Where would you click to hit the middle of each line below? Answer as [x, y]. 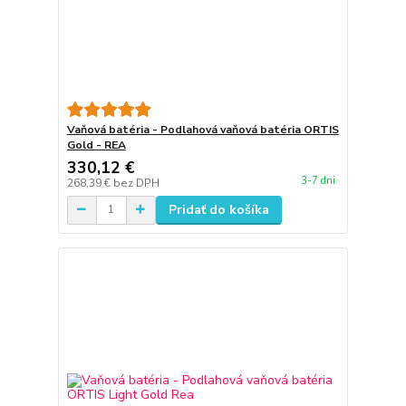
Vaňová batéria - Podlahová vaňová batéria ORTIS [203, 129]
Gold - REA [96, 145]
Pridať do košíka [218, 209]
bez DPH [136, 183]
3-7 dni [318, 181]
